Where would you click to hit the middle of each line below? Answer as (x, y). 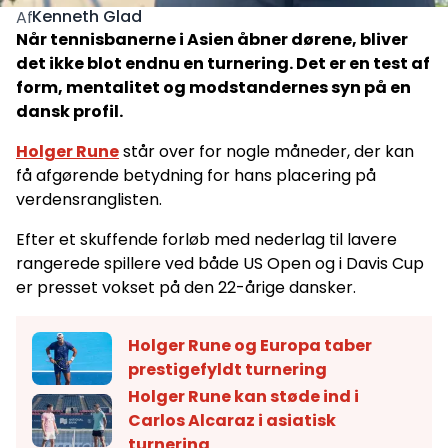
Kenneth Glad (87, 16)
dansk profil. (69, 111)
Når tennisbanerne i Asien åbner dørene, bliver (212, 39)
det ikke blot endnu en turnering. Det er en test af (223, 63)
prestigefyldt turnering (227, 370)
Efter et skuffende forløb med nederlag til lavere (206, 239)
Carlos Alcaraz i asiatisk (232, 420)
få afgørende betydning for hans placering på (196, 175)
